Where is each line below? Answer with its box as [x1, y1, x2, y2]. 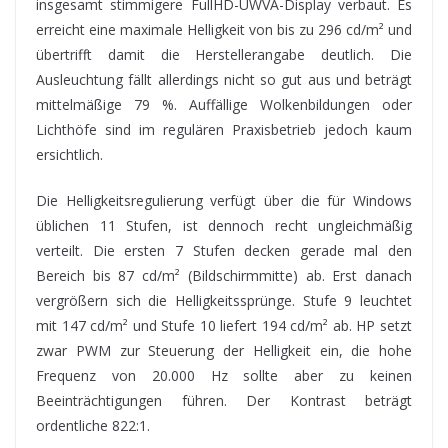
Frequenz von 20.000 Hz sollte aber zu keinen [36, 366, 412, 386]
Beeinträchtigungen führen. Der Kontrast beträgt [36, 391, 412, 411]
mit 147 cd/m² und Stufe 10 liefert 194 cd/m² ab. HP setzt [36, 316, 412, 336]
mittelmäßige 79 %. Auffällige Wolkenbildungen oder [36, 95, 412, 115]
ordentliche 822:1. [36, 416, 150, 436]
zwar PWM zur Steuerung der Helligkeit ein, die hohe [36, 341, 412, 361]
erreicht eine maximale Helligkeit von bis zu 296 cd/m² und [36, 20, 412, 40]
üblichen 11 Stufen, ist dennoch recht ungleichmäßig [36, 216, 412, 236]
